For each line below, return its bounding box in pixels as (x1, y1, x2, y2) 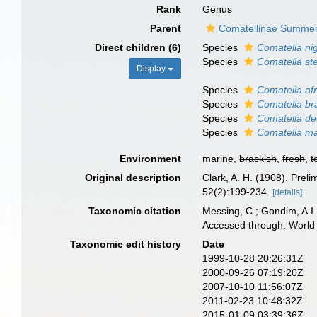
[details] (272, 188, 303, 197)
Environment (120, 153, 182, 164)
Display (137, 64, 168, 74)
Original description (85, 172, 182, 183)
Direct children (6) (95, 42, 182, 53)
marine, (202, 153, 240, 164)
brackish (239, 153, 277, 164)
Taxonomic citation (88, 205, 182, 217)
